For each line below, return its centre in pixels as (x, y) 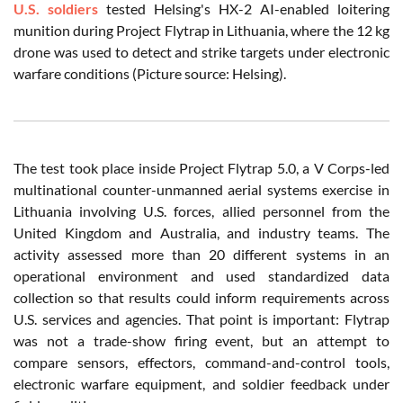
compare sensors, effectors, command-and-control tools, (201, 362)
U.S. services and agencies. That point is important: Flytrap (201, 318)
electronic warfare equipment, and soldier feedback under (201, 383)
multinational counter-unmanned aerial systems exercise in (201, 189)
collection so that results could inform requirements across (201, 297)
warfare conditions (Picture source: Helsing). (150, 73)
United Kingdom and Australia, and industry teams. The (201, 232)
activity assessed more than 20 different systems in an (201, 254)
